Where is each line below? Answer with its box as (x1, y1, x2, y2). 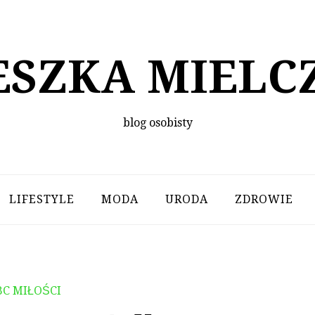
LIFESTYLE (8, 193, 75, 206)
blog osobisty (122, 116, 193, 129)
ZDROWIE (234, 193, 293, 206)
